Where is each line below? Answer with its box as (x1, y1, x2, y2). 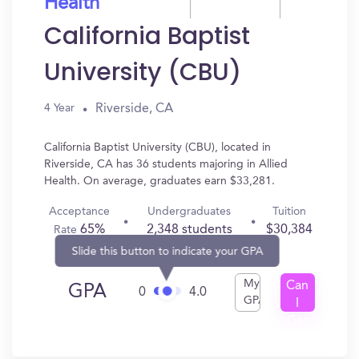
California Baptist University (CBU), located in (44, 142, 271, 153)
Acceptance (49, 206, 111, 217)
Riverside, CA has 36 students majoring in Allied (44, 159, 288, 170)
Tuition (272, 206, 306, 217)
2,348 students (146, 224, 232, 236)
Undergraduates (147, 206, 232, 217)
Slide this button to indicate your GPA (71, 245, 264, 257)
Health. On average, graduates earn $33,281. (44, 175, 275, 187)
